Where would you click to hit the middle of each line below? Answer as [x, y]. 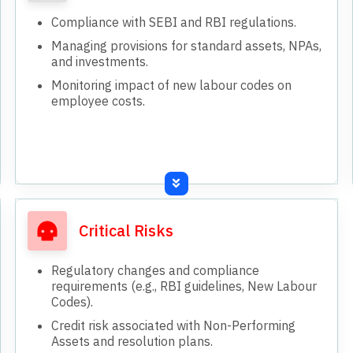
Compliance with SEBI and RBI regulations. [174, 22]
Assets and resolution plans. [132, 341]
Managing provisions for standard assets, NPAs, [187, 45]
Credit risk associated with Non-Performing [174, 325]
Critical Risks [126, 230]
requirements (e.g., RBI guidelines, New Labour [184, 286]
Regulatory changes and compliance [156, 270]
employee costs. [98, 100]
